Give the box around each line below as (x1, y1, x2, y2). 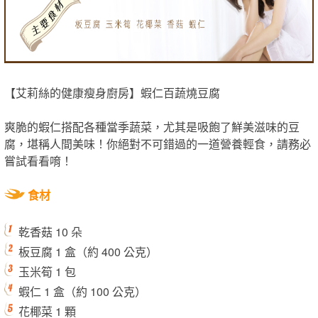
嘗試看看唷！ (4, 153, 72, 169)
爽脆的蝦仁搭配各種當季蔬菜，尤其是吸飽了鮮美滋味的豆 (4, 119, 300, 135)
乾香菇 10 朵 (18, 224, 82, 240)
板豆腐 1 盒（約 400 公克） (18, 243, 158, 260)
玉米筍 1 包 (18, 263, 76, 280)
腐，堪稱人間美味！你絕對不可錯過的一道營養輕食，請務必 (4, 136, 311, 152)
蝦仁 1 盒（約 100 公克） (18, 283, 146, 300)
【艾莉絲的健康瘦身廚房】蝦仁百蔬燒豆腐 (4, 84, 220, 101)
